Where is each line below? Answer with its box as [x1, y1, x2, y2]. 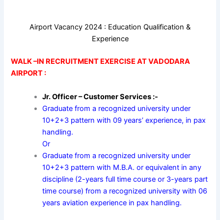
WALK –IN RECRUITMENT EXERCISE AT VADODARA [11, 57, 191, 66]
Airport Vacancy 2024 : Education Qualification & [29, 23, 191, 32]
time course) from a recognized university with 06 [42, 186, 208, 195]
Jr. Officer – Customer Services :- [42, 92, 159, 101]
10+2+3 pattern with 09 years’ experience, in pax [42, 115, 206, 125]
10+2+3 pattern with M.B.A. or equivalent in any [42, 163, 202, 172]
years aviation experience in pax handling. [42, 198, 182, 207]
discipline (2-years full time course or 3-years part [42, 174, 208, 184]
